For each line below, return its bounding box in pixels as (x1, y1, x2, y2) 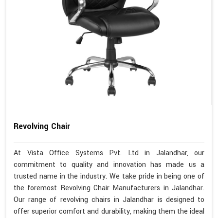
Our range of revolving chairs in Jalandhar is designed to (14, 194, 204, 205)
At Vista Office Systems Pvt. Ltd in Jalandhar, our (14, 147, 204, 158)
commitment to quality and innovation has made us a (14, 159, 204, 170)
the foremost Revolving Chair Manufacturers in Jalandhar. (14, 182, 204, 193)
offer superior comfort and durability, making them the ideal (14, 206, 204, 217)
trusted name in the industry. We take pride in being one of (14, 171, 204, 182)
